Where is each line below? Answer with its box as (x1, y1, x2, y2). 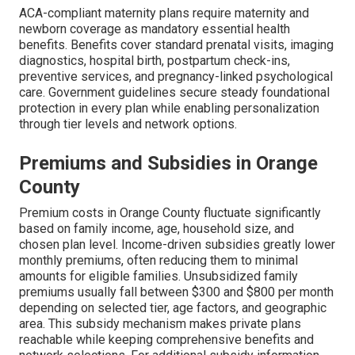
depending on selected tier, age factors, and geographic (19, 300, 326, 316)
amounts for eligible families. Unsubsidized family (19, 269, 298, 284)
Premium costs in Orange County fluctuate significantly (19, 205, 321, 221)
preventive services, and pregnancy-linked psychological (19, 69, 333, 85)
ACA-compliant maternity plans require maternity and (19, 6, 309, 21)
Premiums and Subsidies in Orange (19, 152, 318, 175)
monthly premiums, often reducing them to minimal (19, 253, 298, 269)
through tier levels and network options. (19, 116, 237, 132)
